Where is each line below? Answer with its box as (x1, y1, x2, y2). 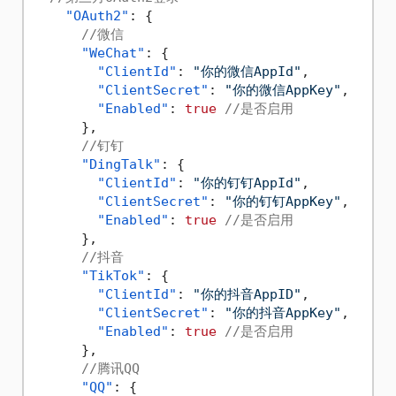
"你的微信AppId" (192, 64, 301, 80)
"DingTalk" (80, 156, 161, 173)
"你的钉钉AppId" (192, 175, 301, 192)
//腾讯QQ (80, 361, 140, 377)
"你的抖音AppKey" (224, 305, 341, 322)
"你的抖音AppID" (192, 286, 301, 303)
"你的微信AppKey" (224, 82, 341, 99)
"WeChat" (80, 45, 145, 62)
